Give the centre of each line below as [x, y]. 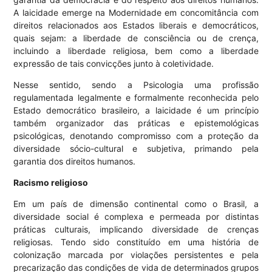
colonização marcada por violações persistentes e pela [136, 255]
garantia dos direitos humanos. [75, 161]
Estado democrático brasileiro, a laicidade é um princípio [136, 110]
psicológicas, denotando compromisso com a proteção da [136, 136]
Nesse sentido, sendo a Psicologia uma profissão [136, 85]
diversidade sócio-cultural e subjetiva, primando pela [136, 149]
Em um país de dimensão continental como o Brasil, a [136, 204]
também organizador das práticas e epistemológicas [136, 123]
